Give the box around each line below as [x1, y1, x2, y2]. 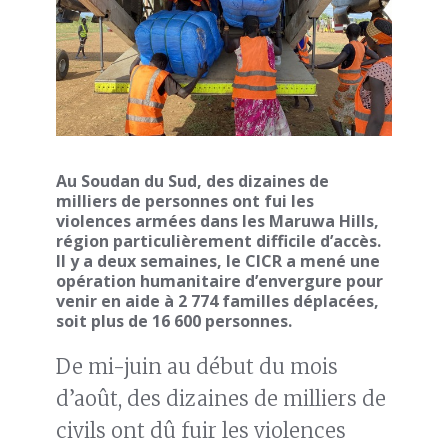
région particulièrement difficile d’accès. [56, 230, 381, 253]
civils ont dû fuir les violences [56, 418, 346, 444]
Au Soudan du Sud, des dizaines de [56, 170, 329, 193]
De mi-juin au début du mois [56, 354, 338, 380]
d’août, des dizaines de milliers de [56, 386, 386, 412]
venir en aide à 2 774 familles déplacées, [56, 290, 379, 313]
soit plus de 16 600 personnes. [56, 310, 292, 333]
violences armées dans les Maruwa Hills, [56, 210, 379, 233]
